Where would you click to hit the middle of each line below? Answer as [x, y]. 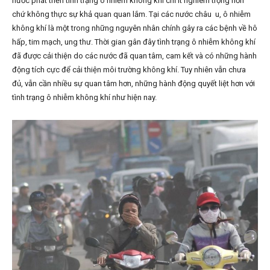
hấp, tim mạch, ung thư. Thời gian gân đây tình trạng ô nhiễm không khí [134, 42]
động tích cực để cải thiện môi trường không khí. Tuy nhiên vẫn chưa [129, 70]
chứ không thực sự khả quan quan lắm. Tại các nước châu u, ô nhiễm [131, 14]
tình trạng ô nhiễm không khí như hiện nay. [84, 97]
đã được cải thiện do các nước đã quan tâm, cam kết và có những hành [134, 56]
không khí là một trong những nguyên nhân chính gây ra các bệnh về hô [135, 28]
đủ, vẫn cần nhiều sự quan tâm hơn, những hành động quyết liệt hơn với [133, 83]
